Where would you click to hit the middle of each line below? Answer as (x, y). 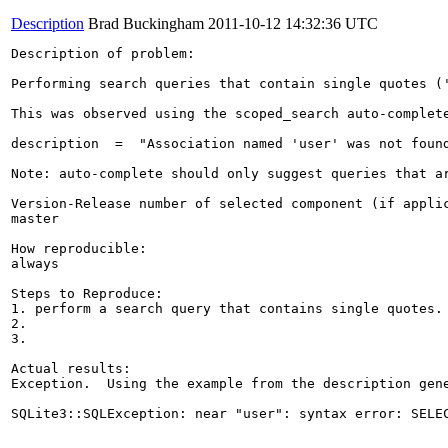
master (35, 218)
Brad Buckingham (146, 23)
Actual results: (71, 368)
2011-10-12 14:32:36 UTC (293, 23)
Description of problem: (103, 53)
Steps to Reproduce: (87, 293)
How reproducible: (79, 248)
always (35, 263)
